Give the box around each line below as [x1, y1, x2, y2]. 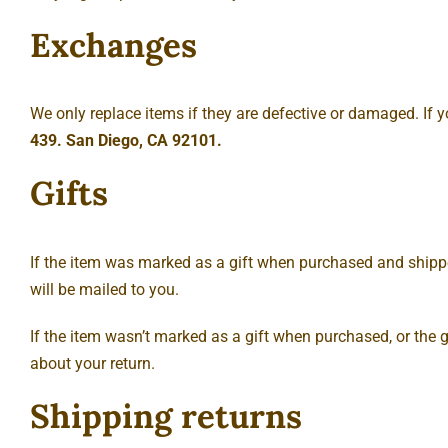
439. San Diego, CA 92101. [30, 131, 222, 151]
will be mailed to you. [30, 279, 179, 299]
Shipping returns [30, 394, 302, 437]
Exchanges [30, 23, 197, 66]
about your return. [30, 353, 155, 373]
